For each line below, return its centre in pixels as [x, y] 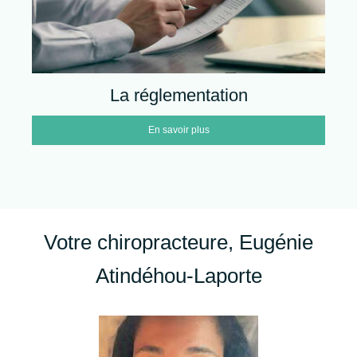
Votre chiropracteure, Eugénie [178, 242]
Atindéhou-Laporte [178, 275]
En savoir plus [178, 129]
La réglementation [178, 95]
